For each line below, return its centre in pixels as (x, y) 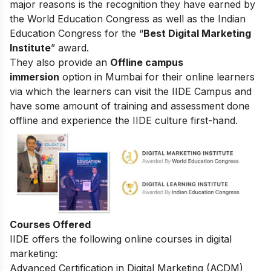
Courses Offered (50, 225)
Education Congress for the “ (77, 34)
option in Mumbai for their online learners (157, 77)
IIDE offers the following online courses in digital (121, 239)
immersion (34, 77)
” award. (70, 48)
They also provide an (60, 63)
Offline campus (147, 63)
